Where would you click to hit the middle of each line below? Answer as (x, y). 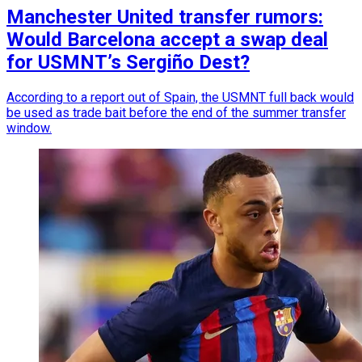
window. (29, 128)
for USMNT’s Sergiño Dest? (128, 62)
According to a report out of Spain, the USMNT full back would (180, 97)
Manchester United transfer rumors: (165, 17)
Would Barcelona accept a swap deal (167, 39)
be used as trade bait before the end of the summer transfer (176, 112)
